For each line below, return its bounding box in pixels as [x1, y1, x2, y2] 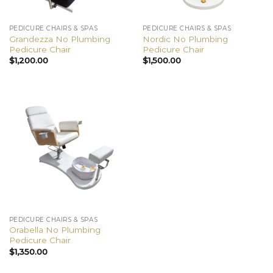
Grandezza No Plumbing [9, 34, 110, 44]
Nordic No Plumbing [142, 34, 228, 44]
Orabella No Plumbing [9, 225, 101, 235]
